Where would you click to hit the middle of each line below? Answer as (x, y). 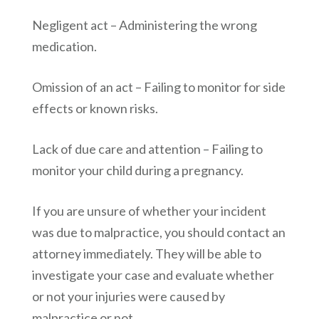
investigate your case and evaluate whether (153, 275)
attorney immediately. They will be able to (146, 254)
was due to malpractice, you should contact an (158, 232)
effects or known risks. (95, 109)
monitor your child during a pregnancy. (137, 171)
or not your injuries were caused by (128, 297)
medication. (64, 47)
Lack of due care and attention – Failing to (147, 149)
